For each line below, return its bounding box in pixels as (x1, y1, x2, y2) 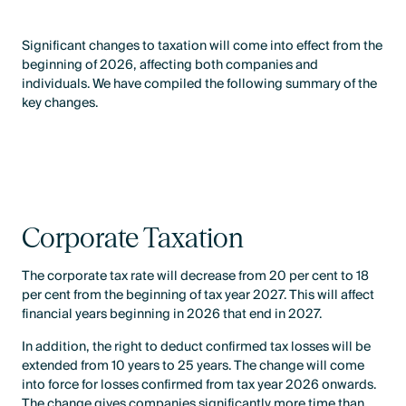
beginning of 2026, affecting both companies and (22, 53, 319, 76)
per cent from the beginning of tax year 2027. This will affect (22, 284, 375, 307)
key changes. (22, 91, 99, 114)
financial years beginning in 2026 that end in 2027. (22, 303, 323, 326)
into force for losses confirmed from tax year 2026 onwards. (22, 372, 377, 396)
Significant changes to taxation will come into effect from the (22, 34, 383, 57)
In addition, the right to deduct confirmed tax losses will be (22, 334, 372, 358)
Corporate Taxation (22, 221, 245, 255)
